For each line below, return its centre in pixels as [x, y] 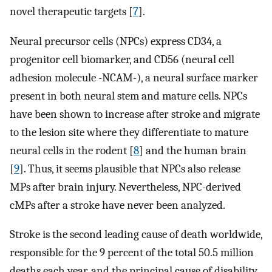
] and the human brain [193, 150]
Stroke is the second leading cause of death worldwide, [136, 235]
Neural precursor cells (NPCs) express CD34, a [116, 41]
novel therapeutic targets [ [71, 11]
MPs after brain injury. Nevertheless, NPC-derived [125, 187]
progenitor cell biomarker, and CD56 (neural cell [122, 59]
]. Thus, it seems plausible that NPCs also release [130, 168]
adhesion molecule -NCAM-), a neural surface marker [134, 77]
